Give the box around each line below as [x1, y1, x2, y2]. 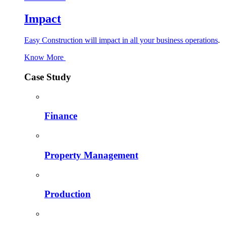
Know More [24, 53, 66, 62]
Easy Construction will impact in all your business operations [24, 36, 218, 45]
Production [44, 189, 91, 200]
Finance [44, 110, 77, 122]
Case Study [24, 71, 71, 82]
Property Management [44, 149, 138, 160]
